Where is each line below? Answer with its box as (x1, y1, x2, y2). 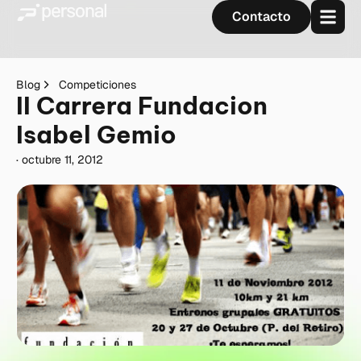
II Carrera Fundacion (16, 90, 268, 121)
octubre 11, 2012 (22, 152, 103, 167)
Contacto (231, 8, 291, 25)
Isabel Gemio (16, 119, 176, 150)
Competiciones (58, 77, 136, 92)
